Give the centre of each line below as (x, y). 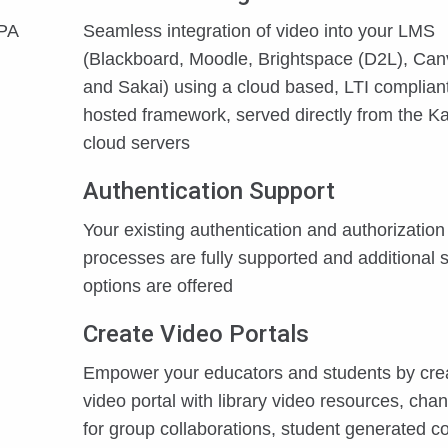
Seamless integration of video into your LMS (259, 31)
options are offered (158, 286)
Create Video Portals (196, 334)
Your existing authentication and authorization (264, 230)
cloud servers (136, 143)
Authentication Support (209, 191)
